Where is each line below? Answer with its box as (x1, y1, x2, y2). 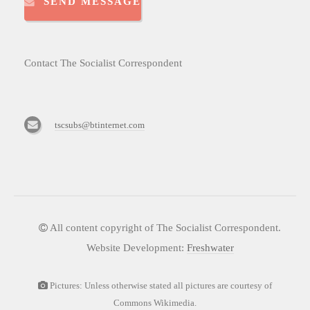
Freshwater (186, 241, 234, 253)
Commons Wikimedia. (113, 298, 197, 309)
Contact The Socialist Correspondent (24, 57, 182, 69)
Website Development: (86, 241, 187, 253)
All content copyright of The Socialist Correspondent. (48, 222, 282, 234)
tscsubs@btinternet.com (55, 120, 145, 131)
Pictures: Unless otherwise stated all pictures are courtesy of (48, 280, 272, 291)
